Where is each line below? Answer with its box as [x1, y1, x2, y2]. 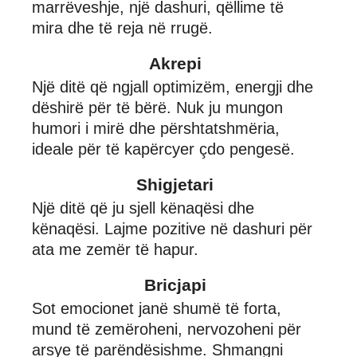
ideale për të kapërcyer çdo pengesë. [32, 139, 295, 158]
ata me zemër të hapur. [32, 240, 198, 258]
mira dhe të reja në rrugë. [32, 18, 213, 37]
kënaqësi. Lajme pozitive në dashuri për [32, 219, 312, 237]
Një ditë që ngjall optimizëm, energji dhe [32, 77, 313, 96]
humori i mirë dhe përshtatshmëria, [32, 119, 280, 137]
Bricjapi [143, 275, 206, 294]
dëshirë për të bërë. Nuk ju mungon [32, 98, 283, 116]
